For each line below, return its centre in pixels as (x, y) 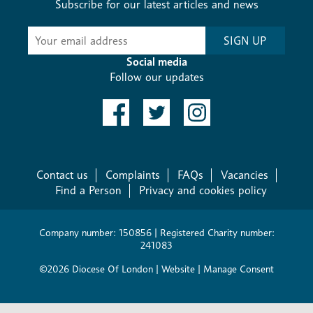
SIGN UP (245, 41)
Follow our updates (156, 78)
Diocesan (57, 65)
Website (178, 269)
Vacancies (244, 175)
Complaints (132, 175)
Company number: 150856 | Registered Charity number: (156, 233)
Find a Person (88, 191)
